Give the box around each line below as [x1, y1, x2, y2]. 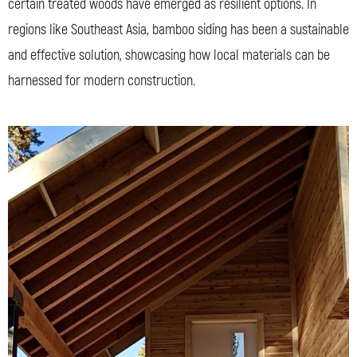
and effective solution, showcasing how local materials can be [8, 45, 330, 65]
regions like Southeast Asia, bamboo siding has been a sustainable [8, 20, 349, 39]
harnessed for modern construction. [8, 71, 195, 90]
